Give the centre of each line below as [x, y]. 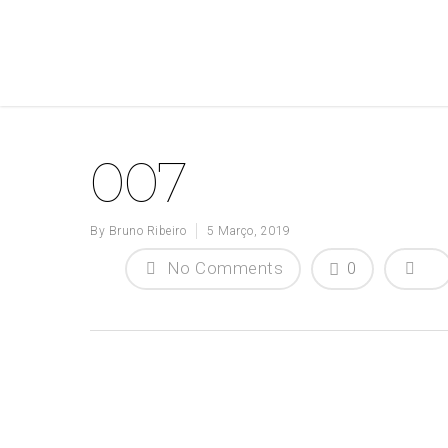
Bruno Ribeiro [147, 231]
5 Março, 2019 [249, 231]
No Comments [222, 268]
